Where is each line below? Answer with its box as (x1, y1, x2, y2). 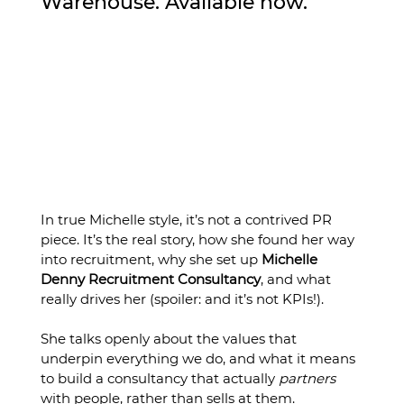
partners (278, 370, 335, 388)
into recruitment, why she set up (40, 251, 262, 269)
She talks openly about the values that (40, 330, 300, 348)
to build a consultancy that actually (40, 370, 279, 388)
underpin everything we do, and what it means (40, 350, 359, 368)
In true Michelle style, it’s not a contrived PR (40, 211, 335, 229)
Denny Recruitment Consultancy (40, 271, 261, 289)
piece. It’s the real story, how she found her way (40, 231, 358, 249)
